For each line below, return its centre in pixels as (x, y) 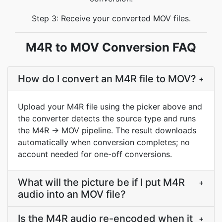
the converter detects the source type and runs (107, 118)
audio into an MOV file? (72, 194)
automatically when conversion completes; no (104, 142)
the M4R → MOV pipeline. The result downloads (107, 130)
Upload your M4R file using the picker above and (110, 107)
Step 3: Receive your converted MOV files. (111, 18)
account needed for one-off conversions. (95, 154)
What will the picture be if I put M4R (101, 182)
